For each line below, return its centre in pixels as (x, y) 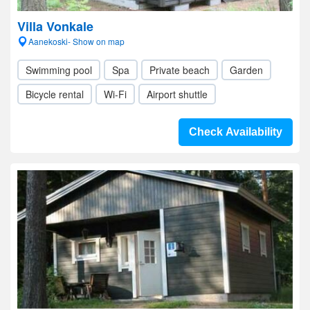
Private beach (180, 70)
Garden (246, 70)
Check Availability (236, 132)
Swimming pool (59, 70)
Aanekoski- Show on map (76, 41)
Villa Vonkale (55, 26)
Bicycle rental (55, 94)
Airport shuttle (177, 94)
